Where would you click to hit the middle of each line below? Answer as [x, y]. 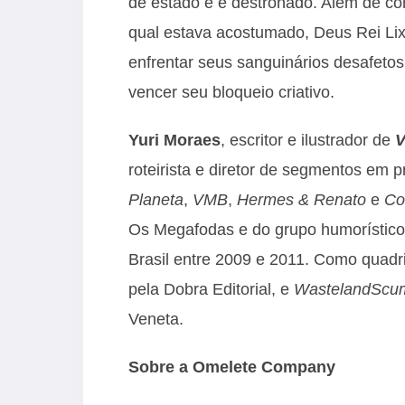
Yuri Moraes [174, 140]
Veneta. [158, 319]
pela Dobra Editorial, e [211, 289]
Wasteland [332, 289]
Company [298, 367]
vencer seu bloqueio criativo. [234, 92]
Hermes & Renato [301, 199]
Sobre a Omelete [195, 367]
